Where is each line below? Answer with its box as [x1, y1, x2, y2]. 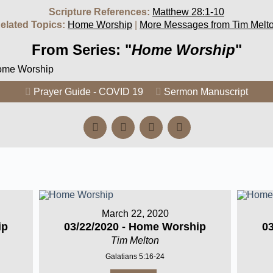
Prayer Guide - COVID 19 [34, 87, 143, 97]
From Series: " [31, 41, 132, 58]
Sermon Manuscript [164, 87, 248, 97]
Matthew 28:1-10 [152, 7, 224, 17]
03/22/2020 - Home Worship [64, 221, 207, 233]
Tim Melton [111, 235, 160, 246]
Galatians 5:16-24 [105, 252, 165, 261]
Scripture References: [49, 7, 150, 17]
